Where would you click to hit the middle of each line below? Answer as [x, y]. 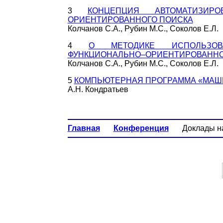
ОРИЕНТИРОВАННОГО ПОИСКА [130, 20]
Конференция [141, 128]
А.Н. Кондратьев [98, 89]
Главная [84, 128]
